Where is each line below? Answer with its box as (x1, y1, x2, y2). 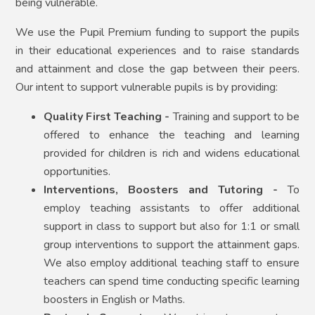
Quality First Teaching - (44, 109, 173, 125)
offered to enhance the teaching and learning (44, 127, 300, 143)
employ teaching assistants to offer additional (44, 200, 300, 217)
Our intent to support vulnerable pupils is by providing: (15, 79, 278, 96)
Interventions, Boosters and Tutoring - (44, 182, 278, 198)
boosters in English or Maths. (44, 292, 186, 308)
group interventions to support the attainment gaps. (44, 237, 300, 253)
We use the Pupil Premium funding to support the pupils (15, 25, 300, 41)
